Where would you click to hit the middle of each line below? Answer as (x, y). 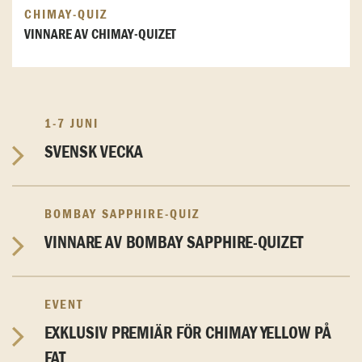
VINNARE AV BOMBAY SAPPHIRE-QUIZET (174, 243)
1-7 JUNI (74, 124)
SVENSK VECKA (94, 153)
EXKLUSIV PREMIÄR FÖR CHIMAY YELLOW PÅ (188, 334)
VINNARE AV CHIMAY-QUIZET (100, 35)
